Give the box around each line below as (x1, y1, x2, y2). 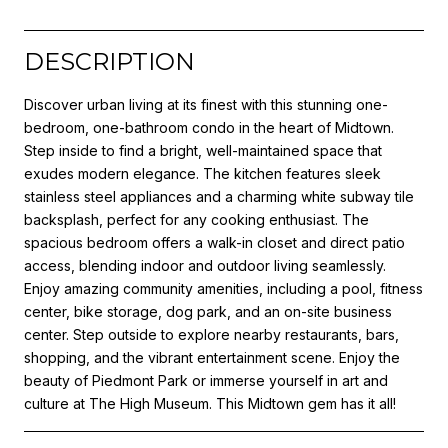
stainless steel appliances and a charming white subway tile (24, 187, 414, 205)
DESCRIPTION (24, 46, 195, 76)
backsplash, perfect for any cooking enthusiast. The (24, 210, 369, 228)
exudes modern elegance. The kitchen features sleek (24, 164, 381, 182)
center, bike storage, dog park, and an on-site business (24, 302, 392, 320)
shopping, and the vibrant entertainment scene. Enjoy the (24, 348, 400, 366)
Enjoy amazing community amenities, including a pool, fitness (24, 279, 423, 297)
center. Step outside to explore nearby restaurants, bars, (24, 325, 399, 343)
